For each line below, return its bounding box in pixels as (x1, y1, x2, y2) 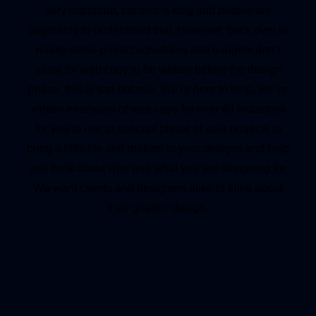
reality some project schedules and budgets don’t (36, 44, 280, 56)
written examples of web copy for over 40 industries (30, 103, 286, 115)
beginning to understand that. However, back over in (28, 24, 288, 36)
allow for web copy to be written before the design (35, 63, 281, 75)
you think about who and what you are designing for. (28, 162, 288, 174)
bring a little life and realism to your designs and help (27, 142, 289, 154)
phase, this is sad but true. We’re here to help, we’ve (28, 83, 288, 95)
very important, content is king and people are (44, 4, 272, 16)
